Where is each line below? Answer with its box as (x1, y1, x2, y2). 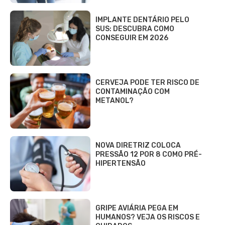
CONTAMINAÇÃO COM (95, 87, 170, 96)
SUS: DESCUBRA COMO (95, 24, 174, 33)
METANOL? (95, 96, 134, 105)
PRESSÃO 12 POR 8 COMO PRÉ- (95, 150, 202, 159)
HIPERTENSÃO (95, 159, 146, 168)
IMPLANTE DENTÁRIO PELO (95, 15, 189, 24)
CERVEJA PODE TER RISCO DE (95, 78, 199, 87)
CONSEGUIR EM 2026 (95, 33, 168, 42)
